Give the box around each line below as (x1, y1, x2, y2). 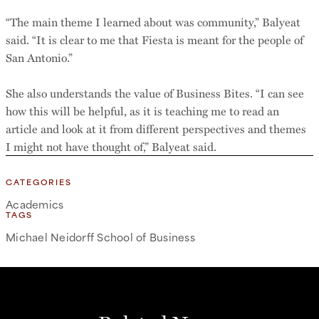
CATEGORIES (6, 177, 72, 188)
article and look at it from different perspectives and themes (6, 120, 306, 137)
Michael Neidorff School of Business (6, 229, 195, 246)
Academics (6, 196, 64, 213)
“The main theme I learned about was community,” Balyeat (6, 14, 300, 31)
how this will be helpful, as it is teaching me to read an (6, 103, 279, 120)
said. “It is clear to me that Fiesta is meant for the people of (6, 31, 303, 48)
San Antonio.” (6, 49, 75, 66)
